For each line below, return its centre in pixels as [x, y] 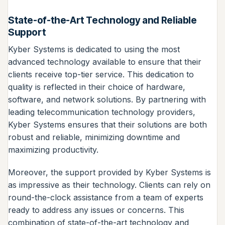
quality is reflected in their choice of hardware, [97, 87]
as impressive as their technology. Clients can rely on [109, 185]
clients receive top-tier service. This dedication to [101, 74]
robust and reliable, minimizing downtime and [94, 137]
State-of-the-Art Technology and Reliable [102, 20]
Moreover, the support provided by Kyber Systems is [109, 173]
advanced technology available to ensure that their [105, 62]
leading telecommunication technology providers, [102, 112]
